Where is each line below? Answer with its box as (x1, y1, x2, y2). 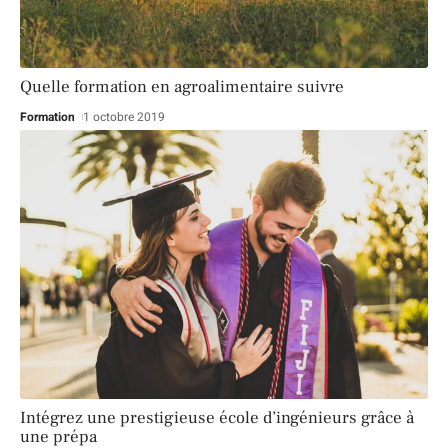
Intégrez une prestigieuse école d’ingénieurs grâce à (20, 407, 414, 430)
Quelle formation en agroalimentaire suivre (20, 75, 344, 98)
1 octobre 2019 (83, 107, 166, 126)
